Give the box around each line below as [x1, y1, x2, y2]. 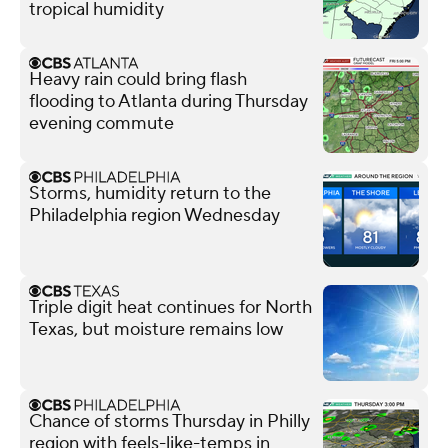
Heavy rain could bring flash [29, 67, 247, 91]
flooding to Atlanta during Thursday [29, 89, 308, 113]
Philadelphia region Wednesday [29, 203, 280, 227]
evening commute [29, 111, 174, 135]
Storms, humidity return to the [29, 181, 271, 205]
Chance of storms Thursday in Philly [29, 409, 310, 433]
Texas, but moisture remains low [29, 317, 283, 341]
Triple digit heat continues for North [29, 295, 312, 319]
